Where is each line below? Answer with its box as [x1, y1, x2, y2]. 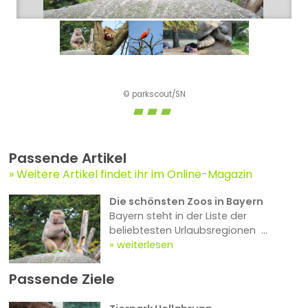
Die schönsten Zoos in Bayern [109, 195, 264, 209]
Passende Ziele [8, 269, 115, 289]
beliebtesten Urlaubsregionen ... [109, 223, 268, 238]
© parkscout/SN [122, 88, 186, 100]
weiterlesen [117, 238, 174, 252]
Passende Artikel [8, 148, 126, 168]
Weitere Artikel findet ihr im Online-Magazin [16, 166, 252, 183]
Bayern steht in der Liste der [109, 209, 247, 223]
